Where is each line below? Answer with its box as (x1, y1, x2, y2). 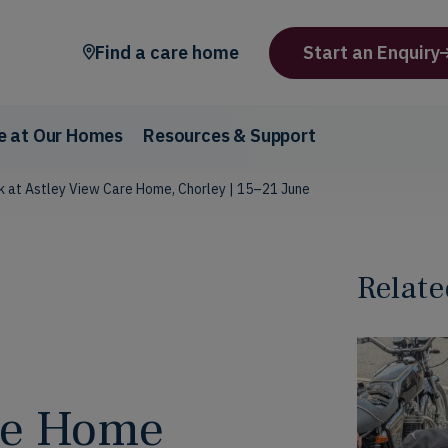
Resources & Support (143, 124, 316, 148)
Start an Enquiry (303, 40, 440, 64)
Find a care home (95, 40, 239, 64)
